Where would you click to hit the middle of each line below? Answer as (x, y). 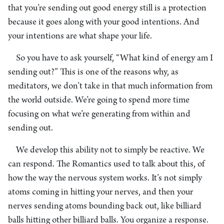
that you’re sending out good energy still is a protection (107, 8)
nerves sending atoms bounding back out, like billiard (105, 206)
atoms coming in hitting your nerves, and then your (100, 192)
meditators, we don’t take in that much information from (110, 86)
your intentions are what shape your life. (80, 36)
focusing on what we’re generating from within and (99, 114)
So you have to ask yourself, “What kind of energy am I (114, 58)
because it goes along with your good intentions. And (104, 22)
